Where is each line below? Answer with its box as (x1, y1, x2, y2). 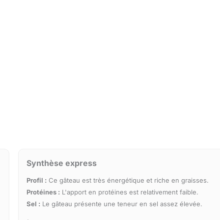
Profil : (27, 176, 47, 185)
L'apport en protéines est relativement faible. (60, 188, 199, 196)
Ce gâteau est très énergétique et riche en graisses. (47, 176, 209, 185)
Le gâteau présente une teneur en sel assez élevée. (40, 200, 203, 208)
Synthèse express (27, 158, 97, 168)
